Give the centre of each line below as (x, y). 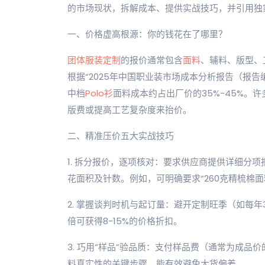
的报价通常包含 (152, 60)
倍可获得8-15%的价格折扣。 (125, 221)
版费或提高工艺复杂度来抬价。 (130, 110)
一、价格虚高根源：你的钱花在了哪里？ (147, 34)
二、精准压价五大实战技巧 (121, 136)
